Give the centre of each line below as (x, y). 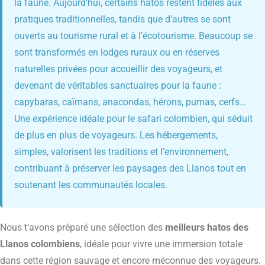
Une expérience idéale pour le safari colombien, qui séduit (133, 119)
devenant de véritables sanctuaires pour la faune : (118, 86)
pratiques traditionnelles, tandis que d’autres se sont (122, 20)
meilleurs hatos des (207, 228)
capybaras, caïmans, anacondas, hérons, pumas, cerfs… (130, 102)
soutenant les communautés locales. (91, 185)
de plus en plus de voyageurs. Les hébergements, (116, 135)
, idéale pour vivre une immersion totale (161, 244)
